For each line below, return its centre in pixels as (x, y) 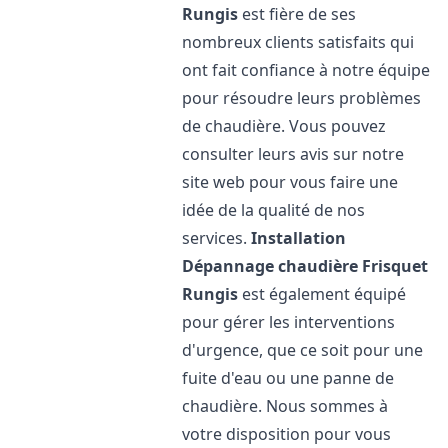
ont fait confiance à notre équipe (306, 70)
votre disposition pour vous (287, 434)
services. (217, 238)
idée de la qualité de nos (274, 210)
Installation (299, 238)
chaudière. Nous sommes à (285, 406)
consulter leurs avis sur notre (293, 154)
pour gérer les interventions (289, 322)
